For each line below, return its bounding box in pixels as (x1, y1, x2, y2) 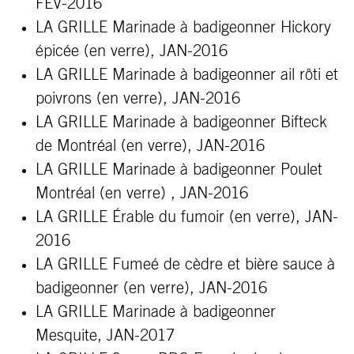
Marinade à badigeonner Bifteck (112, 115, 327, 130)
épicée (36, 43, 84, 59)
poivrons (36, 91, 96, 107)
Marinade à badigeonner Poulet (112, 162, 322, 178)
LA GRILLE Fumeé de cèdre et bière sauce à (36, 257, 335, 273)
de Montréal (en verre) (36, 138, 187, 154)
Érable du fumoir (112, 209, 229, 225)
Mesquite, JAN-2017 (36, 328, 175, 344)
